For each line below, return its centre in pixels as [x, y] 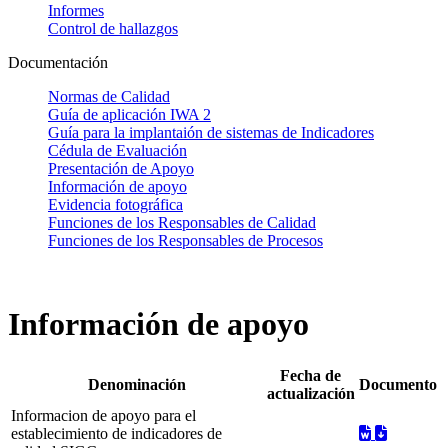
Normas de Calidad [109, 97]
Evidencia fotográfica [115, 205]
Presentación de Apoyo [121, 169]
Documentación [58, 63]
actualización [310, 394]
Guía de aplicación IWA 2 [129, 115]
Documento [398, 385]
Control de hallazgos [113, 29]
